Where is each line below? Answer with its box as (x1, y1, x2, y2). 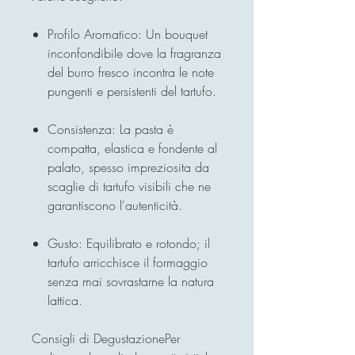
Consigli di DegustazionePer (32, 329, 180, 347)
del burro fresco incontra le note (48, 63, 214, 81)
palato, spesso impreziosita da (48, 158, 209, 176)
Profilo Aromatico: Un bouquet (48, 25, 208, 43)
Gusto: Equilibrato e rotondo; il (48, 234, 210, 252)
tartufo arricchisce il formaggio (48, 253, 208, 271)
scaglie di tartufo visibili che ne (48, 177, 211, 195)
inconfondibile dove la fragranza (48, 44, 221, 62)
